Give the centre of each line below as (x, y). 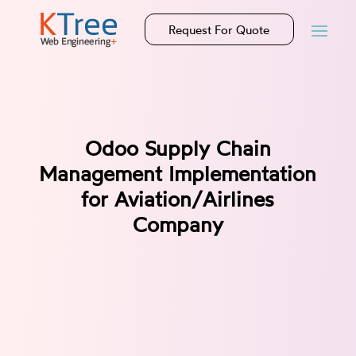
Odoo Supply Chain (178, 148)
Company (178, 224)
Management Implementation (178, 173)
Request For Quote (219, 29)
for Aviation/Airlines (178, 199)
